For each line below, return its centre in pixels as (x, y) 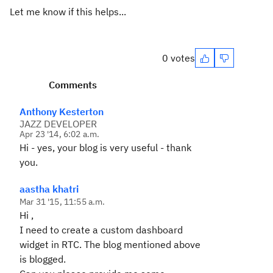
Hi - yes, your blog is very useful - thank (105, 147)
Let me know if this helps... (68, 12)
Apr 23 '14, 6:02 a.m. (60, 134)
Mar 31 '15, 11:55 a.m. (62, 202)
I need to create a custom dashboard (101, 230)
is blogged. (43, 259)
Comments (73, 85)
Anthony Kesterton (62, 112)
